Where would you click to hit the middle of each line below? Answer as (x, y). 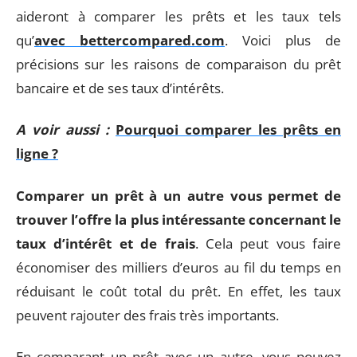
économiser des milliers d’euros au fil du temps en (178, 267)
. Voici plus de (283, 40)
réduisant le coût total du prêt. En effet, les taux (178, 291)
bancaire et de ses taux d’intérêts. (120, 88)
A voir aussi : (63, 129)
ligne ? (37, 153)
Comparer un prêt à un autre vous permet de (178, 195)
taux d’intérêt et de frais (106, 243)
